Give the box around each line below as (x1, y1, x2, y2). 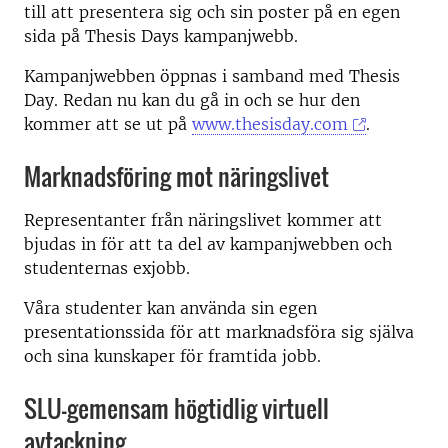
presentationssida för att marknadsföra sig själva (24, 322, 414, 342)
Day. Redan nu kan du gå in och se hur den (24, 90, 360, 110)
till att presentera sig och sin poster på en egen (24, 2, 400, 22)
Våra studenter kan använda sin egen (24, 298, 317, 318)
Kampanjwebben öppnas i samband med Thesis (24, 66, 400, 86)
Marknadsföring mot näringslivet (24, 158, 329, 194)
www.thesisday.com (192, 114, 348, 134)
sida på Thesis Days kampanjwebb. (24, 26, 298, 46)
